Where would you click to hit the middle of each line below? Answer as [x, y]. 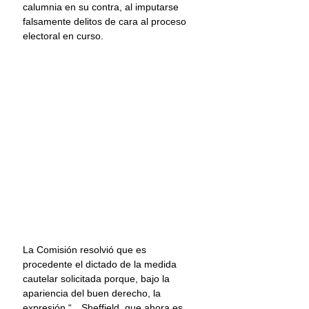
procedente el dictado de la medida [101, 264]
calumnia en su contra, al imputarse [102, 7]
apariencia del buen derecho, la [93, 293]
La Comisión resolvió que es [86, 249]
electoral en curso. [63, 36]
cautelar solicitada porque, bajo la [98, 278]
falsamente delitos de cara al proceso [106, 21]
